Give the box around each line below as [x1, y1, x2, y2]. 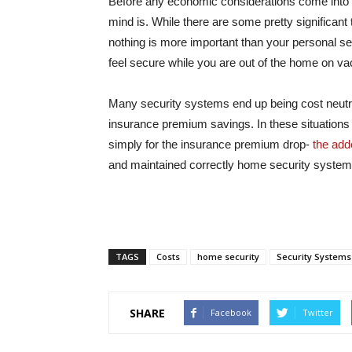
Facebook [211, 306, 251, 318]
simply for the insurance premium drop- [108, 137, 313, 151]
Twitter [302, 306, 333, 318]
